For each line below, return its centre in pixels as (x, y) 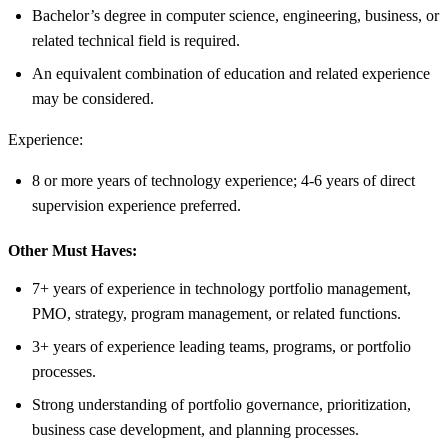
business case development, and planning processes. (195, 429)
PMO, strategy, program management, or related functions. (216, 313)
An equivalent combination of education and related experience (231, 73)
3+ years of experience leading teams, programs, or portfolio (221, 346)
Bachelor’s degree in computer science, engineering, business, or (235, 15)
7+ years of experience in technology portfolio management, (221, 288)
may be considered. (93, 98)
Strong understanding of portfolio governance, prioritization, (221, 404)
